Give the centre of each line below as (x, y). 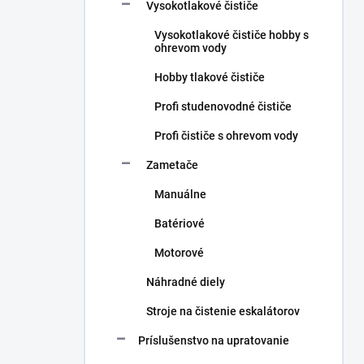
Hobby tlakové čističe (210, 77)
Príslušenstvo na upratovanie (214, 340)
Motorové (179, 253)
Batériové (180, 223)
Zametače (172, 165)
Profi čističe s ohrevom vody (226, 136)
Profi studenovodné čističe (223, 106)
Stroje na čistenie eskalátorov (223, 311)
